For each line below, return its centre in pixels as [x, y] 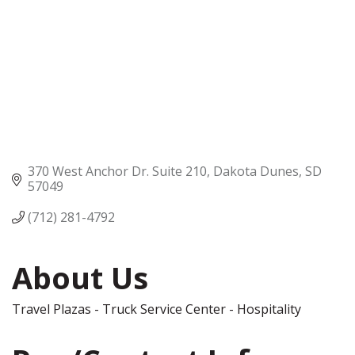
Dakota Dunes [256, 171]
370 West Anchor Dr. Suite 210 [117, 171]
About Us [80, 277]
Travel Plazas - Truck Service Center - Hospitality [157, 309]
